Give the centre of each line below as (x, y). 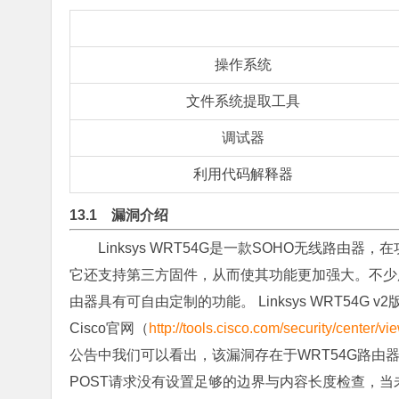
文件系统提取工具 (243, 101)
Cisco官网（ (109, 328)
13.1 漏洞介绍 (119, 215)
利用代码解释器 (243, 174)
